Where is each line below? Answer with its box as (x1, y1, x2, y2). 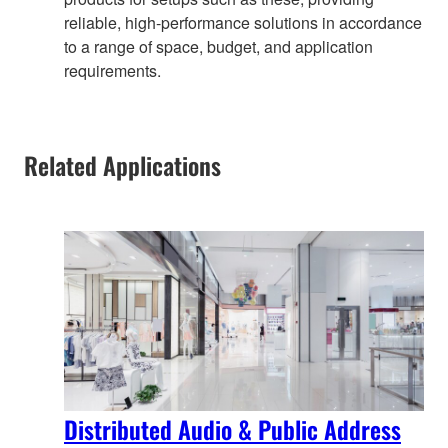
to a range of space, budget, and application (64, 35, 373, 59)
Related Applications (24, 147, 221, 184)
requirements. (64, 59, 161, 83)
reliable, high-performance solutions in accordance (64, 11, 422, 35)
